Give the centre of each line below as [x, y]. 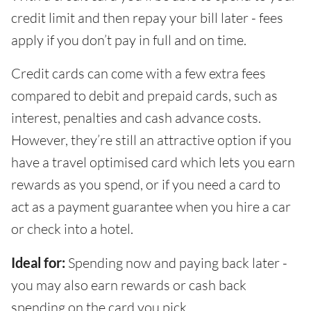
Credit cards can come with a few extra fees [138, 73]
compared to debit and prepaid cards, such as [144, 95]
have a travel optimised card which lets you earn [153, 162]
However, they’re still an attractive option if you [151, 140]
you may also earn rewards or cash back [129, 285]
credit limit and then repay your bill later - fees [147, 17]
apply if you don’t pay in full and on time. [129, 40]
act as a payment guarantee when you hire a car [151, 206]
